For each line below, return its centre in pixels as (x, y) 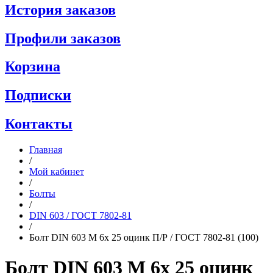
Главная (46, 150)
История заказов (60, 9)
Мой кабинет (57, 172)
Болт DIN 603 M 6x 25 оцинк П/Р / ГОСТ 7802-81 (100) (144, 238)
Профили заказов (63, 38)
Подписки (38, 95)
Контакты (39, 124)
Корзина (33, 67)
